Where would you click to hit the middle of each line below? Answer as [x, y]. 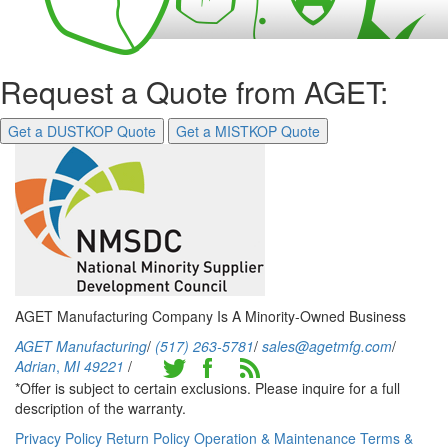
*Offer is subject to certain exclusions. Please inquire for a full [207, 388]
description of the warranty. [100, 408]
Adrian [35, 366]
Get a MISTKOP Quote [248, 131]
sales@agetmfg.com [327, 346]
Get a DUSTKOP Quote [82, 131]
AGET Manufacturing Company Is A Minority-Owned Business [210, 316]
